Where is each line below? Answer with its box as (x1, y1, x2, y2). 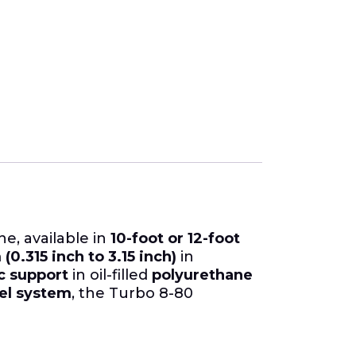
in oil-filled (68, 265, 152, 284)
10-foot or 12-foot (110, 229, 240, 247)
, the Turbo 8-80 (72, 284, 193, 302)
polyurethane (152, 265, 253, 284)
